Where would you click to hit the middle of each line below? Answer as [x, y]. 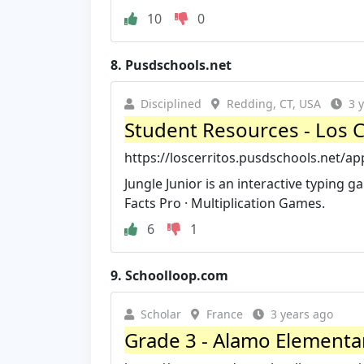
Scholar [161, 314]
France [225, 314]
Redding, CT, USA [274, 104]
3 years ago [302, 314]
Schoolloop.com [177, 275]
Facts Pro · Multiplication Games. [225, 203]
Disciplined [171, 104]
